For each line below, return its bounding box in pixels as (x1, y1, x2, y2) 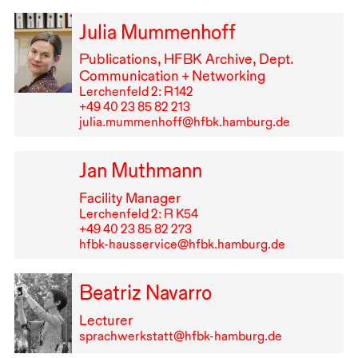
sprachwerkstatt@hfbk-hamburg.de (78, 328, 282, 344)
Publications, (78, 50, 164, 68)
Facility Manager (78, 189, 181, 207)
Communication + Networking (78, 67, 265, 85)
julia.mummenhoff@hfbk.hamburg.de (78, 114, 290, 130)
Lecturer (78, 311, 133, 328)
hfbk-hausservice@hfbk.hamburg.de (78, 237, 285, 253)
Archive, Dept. (201, 50, 293, 68)
